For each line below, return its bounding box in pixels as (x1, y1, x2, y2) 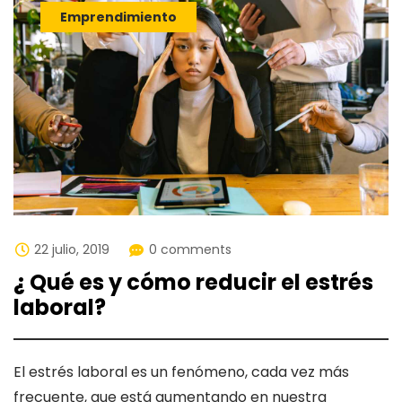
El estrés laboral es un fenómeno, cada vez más (13, 362, 349, 383)
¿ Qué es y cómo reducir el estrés (13, 267, 373, 298)
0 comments (149, 240, 232, 259)
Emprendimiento (60, 7, 177, 26)
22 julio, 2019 (34, 240, 109, 259)
